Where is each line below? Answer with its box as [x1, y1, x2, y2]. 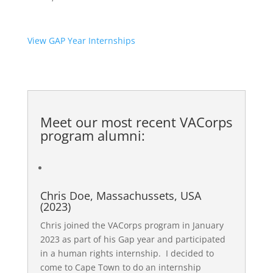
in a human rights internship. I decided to [40, 247, 214, 259]
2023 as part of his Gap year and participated [40, 233, 225, 245]
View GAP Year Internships [27, 35, 135, 46]
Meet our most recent [40, 113, 180, 131]
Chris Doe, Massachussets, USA [40, 188, 201, 203]
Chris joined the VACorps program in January [40, 219, 224, 231]
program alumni [40, 126, 141, 144]
